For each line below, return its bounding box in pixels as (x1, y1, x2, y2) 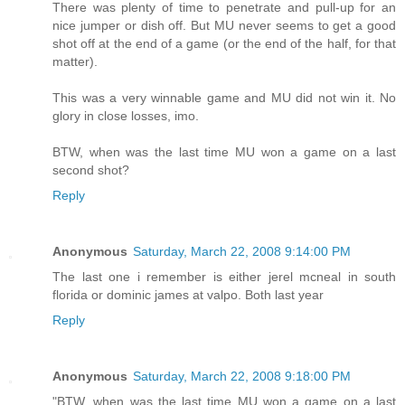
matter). (52, 54, 98, 70)
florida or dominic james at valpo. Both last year (52, 287, 324, 303)
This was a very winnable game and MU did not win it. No (52, 90, 396, 106)
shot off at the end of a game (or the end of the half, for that (52, 36, 396, 52)
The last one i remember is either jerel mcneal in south (52, 269, 396, 285)
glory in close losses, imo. (52, 108, 199, 124)
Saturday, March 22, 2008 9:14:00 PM (133, 244, 351, 259)
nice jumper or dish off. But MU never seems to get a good (52, 18, 396, 33)
